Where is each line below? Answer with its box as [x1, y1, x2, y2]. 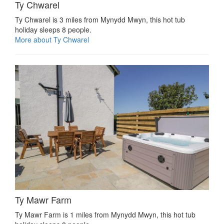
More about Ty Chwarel [15, 34, 89, 44]
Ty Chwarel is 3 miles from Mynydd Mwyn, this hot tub [15, 14, 185, 24]
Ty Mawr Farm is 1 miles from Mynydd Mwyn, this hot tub [15, 209, 195, 219]
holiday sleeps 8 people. [15, 24, 91, 34]
